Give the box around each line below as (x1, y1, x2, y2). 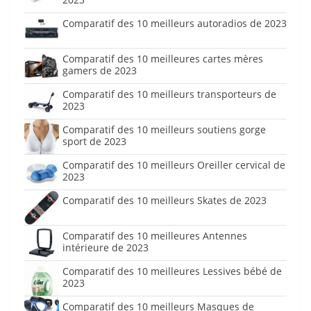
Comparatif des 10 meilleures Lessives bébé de (62, 264, 282, 278)
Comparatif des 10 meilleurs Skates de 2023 (62, 194, 267, 208)
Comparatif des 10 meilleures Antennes (62, 229, 247, 243)
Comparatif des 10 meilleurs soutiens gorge (62, 123, 266, 137)
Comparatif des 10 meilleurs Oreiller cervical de (62, 158, 285, 172)
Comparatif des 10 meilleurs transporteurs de (62, 87, 276, 101)
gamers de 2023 (62, 64, 137, 78)
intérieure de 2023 (62, 241, 149, 255)
